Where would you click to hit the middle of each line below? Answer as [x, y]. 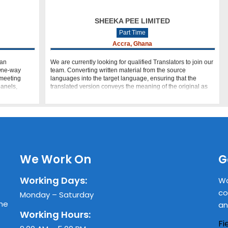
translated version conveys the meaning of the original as [129, 87]
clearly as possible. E [79, 95]
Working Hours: [55, 215]
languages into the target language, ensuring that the [123, 79]
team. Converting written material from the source [118, 70]
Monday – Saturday [57, 195]
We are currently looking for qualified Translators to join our [132, 62]
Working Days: [53, 181]
